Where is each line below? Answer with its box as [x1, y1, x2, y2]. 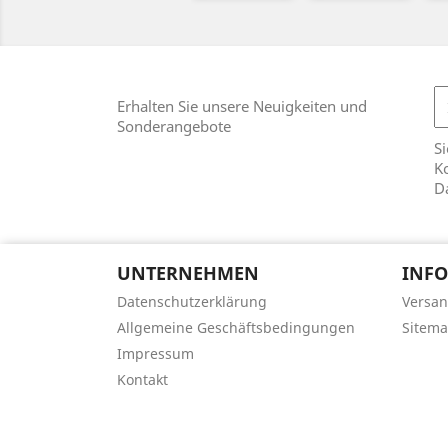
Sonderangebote [117, 116, 231, 137]
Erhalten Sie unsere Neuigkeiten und [117, 96, 367, 117]
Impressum [117, 344, 194, 364]
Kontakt [117, 370, 168, 390]
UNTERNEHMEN [117, 261, 259, 286]
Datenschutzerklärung [117, 292, 267, 312]
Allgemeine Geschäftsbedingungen [117, 318, 355, 338]
